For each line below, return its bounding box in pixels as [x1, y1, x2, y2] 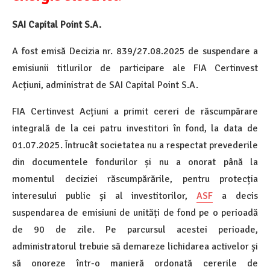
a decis [213, 190, 259, 202]
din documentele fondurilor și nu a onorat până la [12, 156, 258, 169]
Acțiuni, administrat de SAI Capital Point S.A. [12, 79, 198, 92]
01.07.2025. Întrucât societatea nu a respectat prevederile [12, 139, 258, 152]
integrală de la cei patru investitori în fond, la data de [12, 122, 258, 135]
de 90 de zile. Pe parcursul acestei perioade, [12, 224, 258, 236]
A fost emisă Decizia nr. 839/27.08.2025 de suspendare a [12, 45, 258, 58]
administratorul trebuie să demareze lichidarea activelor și [12, 240, 258, 253]
